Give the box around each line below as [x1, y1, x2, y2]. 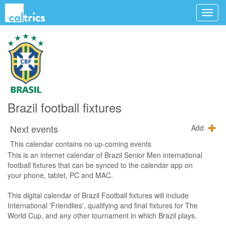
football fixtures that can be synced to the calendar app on [8, 160, 193, 170]
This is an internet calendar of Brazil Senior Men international [8, 150, 202, 160]
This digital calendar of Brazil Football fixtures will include [8, 190, 189, 200]
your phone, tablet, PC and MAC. [8, 170, 113, 180]
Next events [10, 122, 58, 135]
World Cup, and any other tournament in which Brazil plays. [8, 210, 197, 220]
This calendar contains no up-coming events [10, 139, 151, 149]
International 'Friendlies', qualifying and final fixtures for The [8, 200, 198, 210]
